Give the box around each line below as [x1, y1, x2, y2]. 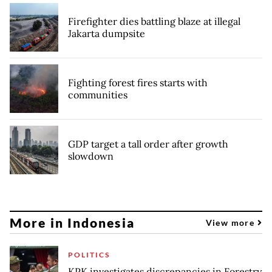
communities [68, 89, 127, 101]
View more [205, 217, 257, 228]
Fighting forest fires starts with [68, 76, 208, 89]
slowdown [68, 150, 114, 162]
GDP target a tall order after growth [68, 138, 228, 150]
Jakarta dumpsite [68, 27, 145, 39]
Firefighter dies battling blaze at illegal [68, 15, 240, 27]
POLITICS [68, 250, 110, 259]
